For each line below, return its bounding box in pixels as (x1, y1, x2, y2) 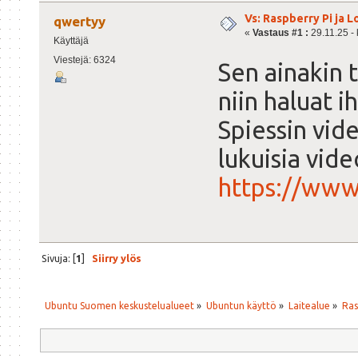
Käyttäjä (53, 35, 89, 47)
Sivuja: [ (41, 253, 76, 265)
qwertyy (54, 13, 106, 29)
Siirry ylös (91, 253, 141, 265)
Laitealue (288, 300, 330, 311)
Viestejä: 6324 (53, 54, 116, 66)
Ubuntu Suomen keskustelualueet (45, 300, 194, 311)
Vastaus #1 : (253, 27, 308, 39)
